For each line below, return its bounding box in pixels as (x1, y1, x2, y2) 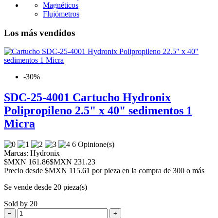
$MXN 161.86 (4, 158, 50, 166)
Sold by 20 (4, 200, 37, 208)
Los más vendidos (4, 27, 75, 38)
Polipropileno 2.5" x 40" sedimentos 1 (4, 104, 192, 117)
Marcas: (4, 149, 28, 158)
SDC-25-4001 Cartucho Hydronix (4, 91, 171, 104)
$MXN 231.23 (50, 158, 95, 166)
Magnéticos (43, 1, 78, 9)
